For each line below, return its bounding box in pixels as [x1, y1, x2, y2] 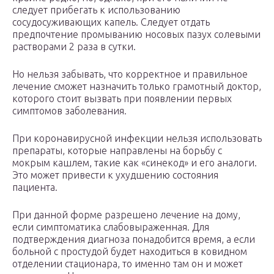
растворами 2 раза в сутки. [12, 41, 136, 53]
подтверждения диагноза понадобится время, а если [12, 234, 255, 245]
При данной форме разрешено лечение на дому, [12, 209, 240, 221]
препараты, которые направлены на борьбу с [12, 145, 222, 157]
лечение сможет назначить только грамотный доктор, [12, 81, 261, 92]
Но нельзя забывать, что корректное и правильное [12, 68, 248, 80]
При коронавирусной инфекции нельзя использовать [12, 133, 262, 144]
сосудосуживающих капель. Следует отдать [12, 17, 210, 28]
